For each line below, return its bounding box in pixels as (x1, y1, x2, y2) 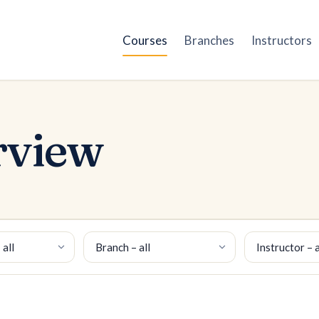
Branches (184, 32, 235, 48)
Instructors (251, 32, 313, 48)
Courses (122, 32, 168, 48)
